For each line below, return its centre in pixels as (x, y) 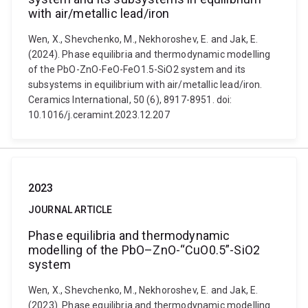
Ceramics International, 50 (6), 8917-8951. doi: (130, 100)
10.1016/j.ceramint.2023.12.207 (99, 115)
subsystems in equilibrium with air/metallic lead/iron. (145, 85)
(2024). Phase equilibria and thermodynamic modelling (150, 54)
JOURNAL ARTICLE (70, 210)
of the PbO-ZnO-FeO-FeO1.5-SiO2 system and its (137, 69)
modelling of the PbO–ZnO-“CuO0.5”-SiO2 (144, 250)
